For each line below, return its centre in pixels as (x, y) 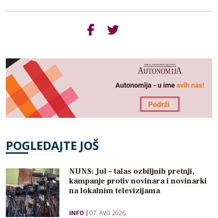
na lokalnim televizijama (115, 191)
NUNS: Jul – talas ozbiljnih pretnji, (132, 172)
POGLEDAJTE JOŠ (52, 145)
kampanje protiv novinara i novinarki (138, 181)
